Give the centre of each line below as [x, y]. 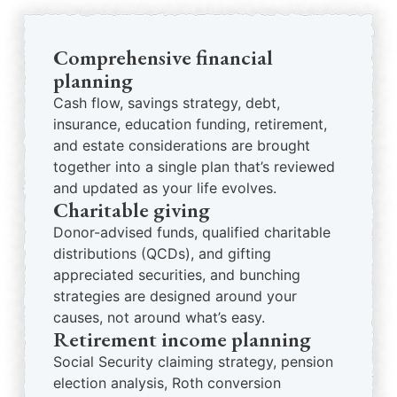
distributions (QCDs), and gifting [162, 253]
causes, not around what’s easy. [159, 317]
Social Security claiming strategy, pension [193, 362]
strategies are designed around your [175, 296]
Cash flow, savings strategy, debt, [167, 103]
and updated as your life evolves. [165, 188]
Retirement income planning [182, 339]
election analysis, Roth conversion [167, 383]
